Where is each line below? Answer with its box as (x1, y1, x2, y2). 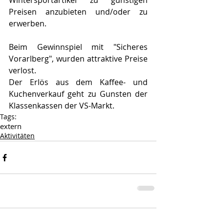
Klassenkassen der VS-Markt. (9, 100, 114, 111)
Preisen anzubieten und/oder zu (9, 6, 148, 18)
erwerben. (9, 18, 46, 29)
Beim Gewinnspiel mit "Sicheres (9, 42, 148, 53)
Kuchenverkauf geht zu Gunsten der (9, 88, 148, 100)
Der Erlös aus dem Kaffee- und (9, 77, 148, 88)
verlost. (9, 65, 36, 76)
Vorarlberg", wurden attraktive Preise (9, 53, 148, 65)
